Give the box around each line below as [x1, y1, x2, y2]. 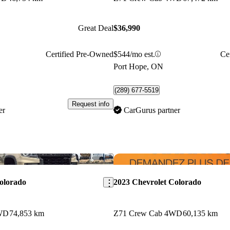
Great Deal [78, 24, 113, 33]
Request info [71, 100, 109, 108]
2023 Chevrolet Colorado [113, 177, 201, 186]
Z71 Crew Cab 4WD [113, 208, 182, 218]
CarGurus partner [123, 105, 180, 114]
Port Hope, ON [113, 62, 163, 71]
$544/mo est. [113, 49, 155, 59]
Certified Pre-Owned [45, 49, 113, 59]
